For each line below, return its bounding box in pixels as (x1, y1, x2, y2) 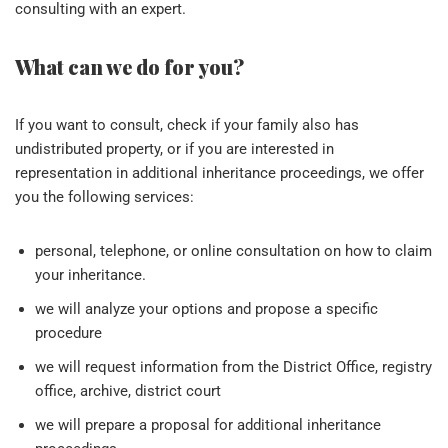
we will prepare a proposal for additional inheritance (35, 415, 381, 434)
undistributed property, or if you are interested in (15, 139, 334, 158)
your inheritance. (35, 265, 146, 284)
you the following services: (15, 187, 194, 206)
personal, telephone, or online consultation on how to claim (35, 241, 432, 260)
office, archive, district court (35, 381, 221, 400)
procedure (35, 323, 102, 342)
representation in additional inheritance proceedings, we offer (15, 163, 424, 182)
